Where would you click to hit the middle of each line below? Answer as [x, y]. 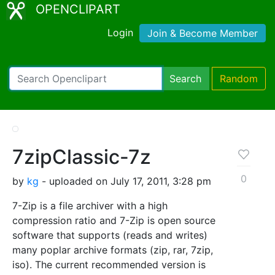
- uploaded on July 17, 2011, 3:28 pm [125, 181]
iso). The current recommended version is [109, 264]
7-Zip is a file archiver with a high [90, 205]
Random [239, 78]
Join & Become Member [203, 33]
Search [185, 78]
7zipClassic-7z [82, 157]
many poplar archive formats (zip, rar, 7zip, [113, 250]
